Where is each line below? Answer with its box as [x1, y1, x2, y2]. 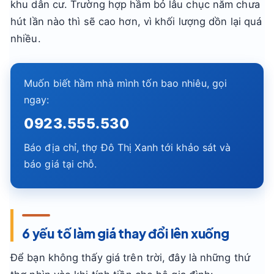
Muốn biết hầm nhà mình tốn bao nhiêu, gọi [24, 77, 228, 89]
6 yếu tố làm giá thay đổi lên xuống [22, 225, 229, 242]
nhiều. [10, 32, 41, 45]
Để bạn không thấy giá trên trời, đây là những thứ [10, 251, 250, 264]
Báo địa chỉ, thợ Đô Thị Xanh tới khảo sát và [24, 141, 231, 154]
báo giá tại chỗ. [24, 158, 97, 170]
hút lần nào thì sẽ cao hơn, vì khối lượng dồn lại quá [10, 15, 262, 28]
